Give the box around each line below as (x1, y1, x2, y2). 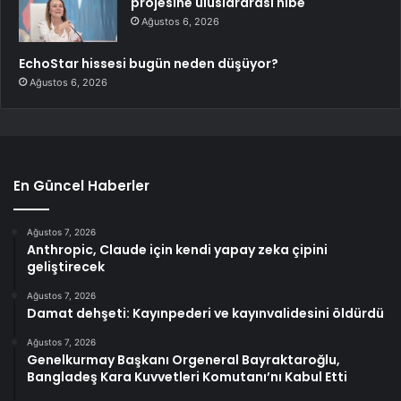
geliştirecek (27, 258, 105, 277)
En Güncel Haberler (13, 176, 149, 196)
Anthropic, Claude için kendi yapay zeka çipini (27, 241, 328, 260)
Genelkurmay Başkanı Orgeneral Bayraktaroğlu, (27, 351, 340, 370)
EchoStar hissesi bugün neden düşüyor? (19, 55, 278, 73)
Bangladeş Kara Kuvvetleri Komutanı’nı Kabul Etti (27, 368, 347, 387)
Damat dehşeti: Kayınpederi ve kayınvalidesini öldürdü (27, 304, 384, 323)
